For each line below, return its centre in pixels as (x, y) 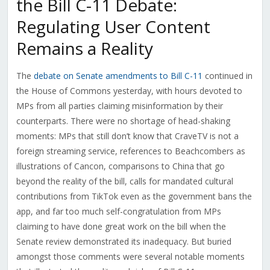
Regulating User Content (113, 27)
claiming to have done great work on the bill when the (121, 227)
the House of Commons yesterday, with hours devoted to (129, 91)
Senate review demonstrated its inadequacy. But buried (124, 242)
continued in (227, 76)
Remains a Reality (84, 49)
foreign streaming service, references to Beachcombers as (130, 151)
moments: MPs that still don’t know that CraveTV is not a (127, 136)
